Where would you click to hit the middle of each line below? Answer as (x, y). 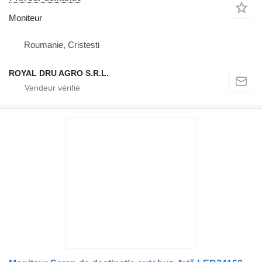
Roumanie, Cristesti (62, 45)
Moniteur (25, 18)
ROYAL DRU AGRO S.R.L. (59, 73)
